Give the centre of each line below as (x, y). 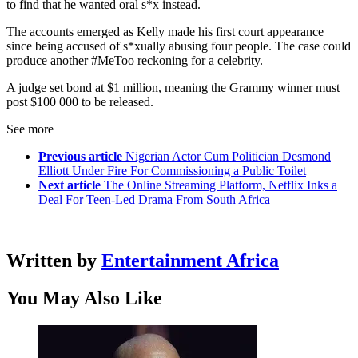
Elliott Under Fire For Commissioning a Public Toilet (172, 171)
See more (30, 129)
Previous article (80, 157)
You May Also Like (84, 298)
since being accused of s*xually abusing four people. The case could (179, 46)
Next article (70, 185)
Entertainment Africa (190, 261)
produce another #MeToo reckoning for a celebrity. (135, 61)
